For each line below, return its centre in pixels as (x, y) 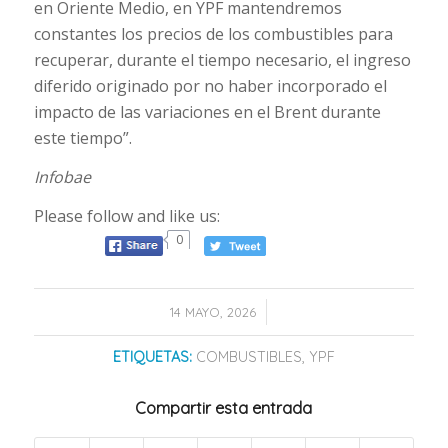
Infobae (62, 177)
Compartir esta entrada (224, 407)
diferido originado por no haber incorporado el (210, 85)
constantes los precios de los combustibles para (213, 33)
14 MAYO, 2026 (213, 311)
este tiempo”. (82, 137)
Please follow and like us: (126, 215)
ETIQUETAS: (152, 356)
